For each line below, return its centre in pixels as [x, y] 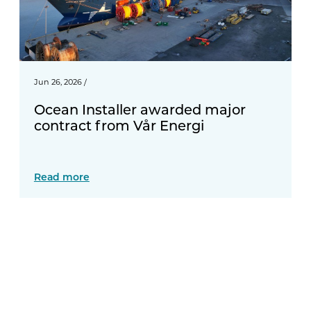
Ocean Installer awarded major [140, 109]
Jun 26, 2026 [58, 82]
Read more [61, 177]
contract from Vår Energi [119, 125]
